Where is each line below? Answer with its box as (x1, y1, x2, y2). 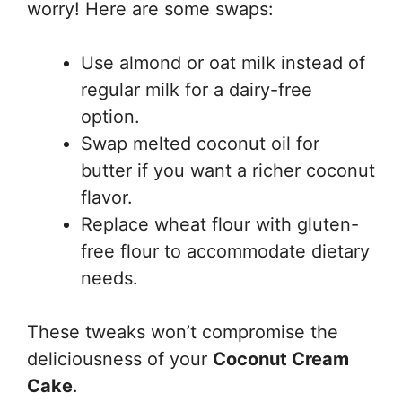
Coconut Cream (213, 348, 349, 370)
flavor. (81, 187, 133, 208)
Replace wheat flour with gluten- (81, 214, 359, 235)
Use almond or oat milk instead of (81, 52, 365, 74)
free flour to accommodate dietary (81, 240, 370, 262)
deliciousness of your (27, 348, 213, 370)
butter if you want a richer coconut (81, 160, 375, 181)
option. (81, 106, 140, 127)
